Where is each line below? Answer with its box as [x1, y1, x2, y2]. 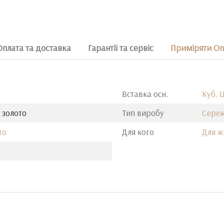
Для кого [122, 126, 154, 137]
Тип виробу [122, 107, 164, 118]
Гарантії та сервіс [88, 42, 153, 53]
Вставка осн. [122, 88, 168, 99]
